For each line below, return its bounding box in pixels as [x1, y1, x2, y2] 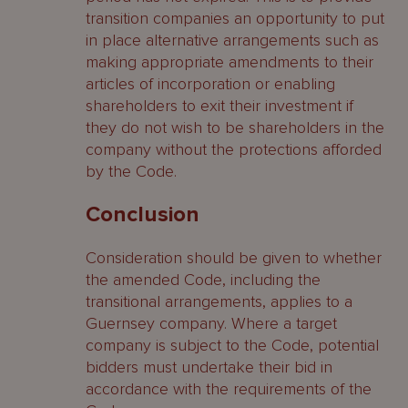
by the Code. [86, 161, 177, 181]
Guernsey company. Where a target [86, 313, 337, 333]
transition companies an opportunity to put [86, 8, 384, 28]
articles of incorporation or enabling [86, 74, 335, 94]
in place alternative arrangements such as [86, 30, 379, 50]
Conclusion [86, 201, 199, 228]
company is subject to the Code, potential [86, 335, 379, 355]
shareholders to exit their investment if [86, 96, 353, 116]
